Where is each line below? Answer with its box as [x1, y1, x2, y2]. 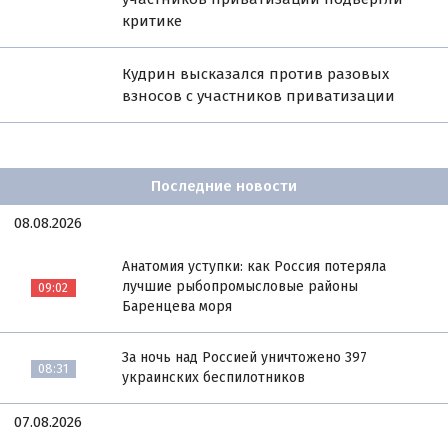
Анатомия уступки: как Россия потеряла [122, 257, 387, 275]
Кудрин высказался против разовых [122, 64, 390, 83]
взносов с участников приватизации [122, 86, 396, 105]
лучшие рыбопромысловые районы [122, 277, 359, 295]
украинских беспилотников [122, 368, 306, 386]
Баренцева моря [122, 297, 233, 315]
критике [122, 11, 183, 30]
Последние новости [151, 177, 297, 196]
